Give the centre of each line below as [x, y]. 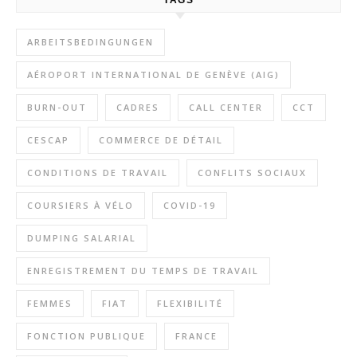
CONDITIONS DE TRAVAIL [98, 173]
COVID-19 [190, 205]
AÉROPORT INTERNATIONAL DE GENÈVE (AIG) [153, 75]
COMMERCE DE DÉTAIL [161, 140]
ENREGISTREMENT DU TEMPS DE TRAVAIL [143, 271]
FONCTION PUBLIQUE [86, 336]
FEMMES [50, 303]
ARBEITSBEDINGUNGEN [90, 42]
